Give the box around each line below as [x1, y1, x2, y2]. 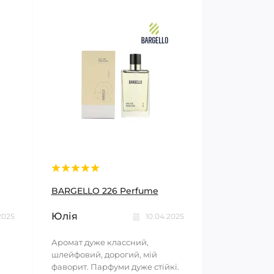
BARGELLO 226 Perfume [51, 185, 158, 197]
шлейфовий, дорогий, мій [51, 250, 157, 260]
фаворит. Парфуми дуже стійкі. [51, 262, 179, 272]
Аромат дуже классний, [51, 237, 149, 248]
